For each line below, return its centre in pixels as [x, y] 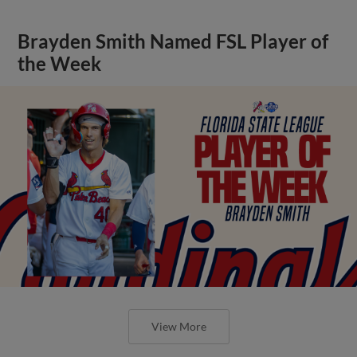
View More [178, 326]
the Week [60, 63]
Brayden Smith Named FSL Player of [173, 41]
